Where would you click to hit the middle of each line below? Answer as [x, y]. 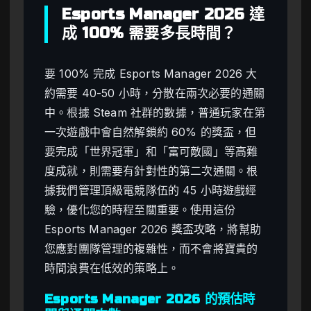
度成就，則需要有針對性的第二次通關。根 [151, 171]
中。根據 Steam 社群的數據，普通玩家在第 [155, 113]
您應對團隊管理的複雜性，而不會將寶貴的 [151, 249]
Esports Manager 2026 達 [163, 15]
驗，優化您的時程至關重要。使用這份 [140, 210]
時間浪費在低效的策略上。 [112, 268]
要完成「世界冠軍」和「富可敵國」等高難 [151, 152]
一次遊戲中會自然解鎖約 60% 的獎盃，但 [151, 132]
